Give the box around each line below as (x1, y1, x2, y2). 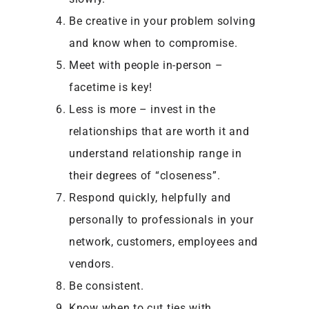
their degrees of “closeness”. (69, 168, 221, 182)
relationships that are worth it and (69, 124, 250, 138)
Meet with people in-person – (69, 58, 223, 72)
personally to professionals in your (69, 212, 254, 226)
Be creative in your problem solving (69, 14, 256, 28)
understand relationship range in (69, 146, 242, 160)
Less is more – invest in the (69, 102, 216, 116)
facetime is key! (69, 80, 153, 94)
